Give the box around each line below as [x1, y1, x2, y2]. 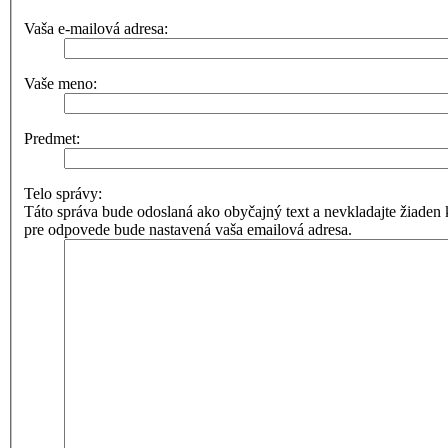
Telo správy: [24, 185, 102, 203]
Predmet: [24, 130, 80, 148]
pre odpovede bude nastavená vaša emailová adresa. [24, 221, 352, 239]
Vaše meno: [24, 75, 97, 93]
